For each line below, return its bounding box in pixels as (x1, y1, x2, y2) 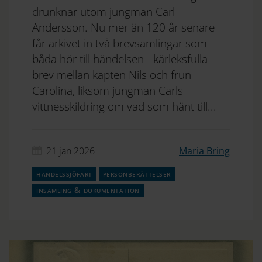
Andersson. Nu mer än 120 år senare (32, 19, 215, 35)
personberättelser (102, 168, 171, 179)
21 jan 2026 (46, 144, 95, 157)
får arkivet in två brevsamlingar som (32, 35, 207, 51)
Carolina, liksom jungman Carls (32, 82, 183, 98)
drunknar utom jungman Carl (32, 4, 175, 19)
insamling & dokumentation (36, 184, 140, 195)
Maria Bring (179, 144, 230, 157)
